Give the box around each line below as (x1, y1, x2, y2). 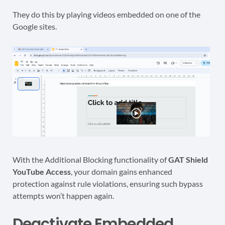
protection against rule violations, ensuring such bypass (13, 178, 203, 188)
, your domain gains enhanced (71, 166, 172, 176)
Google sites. (13, 22, 57, 32)
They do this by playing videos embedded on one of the (13, 10, 200, 20)
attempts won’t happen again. (13, 190, 114, 200)
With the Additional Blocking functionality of (13, 154, 168, 164)
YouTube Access (13, 166, 71, 176)
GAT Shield (168, 154, 208, 164)
